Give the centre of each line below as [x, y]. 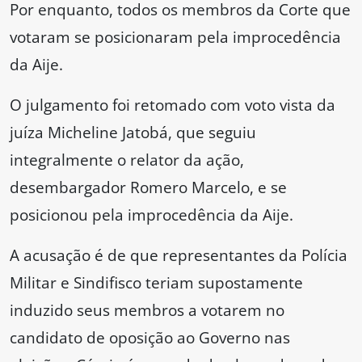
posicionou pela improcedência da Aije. [152, 215]
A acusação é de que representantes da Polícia [179, 255]
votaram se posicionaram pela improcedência [175, 37]
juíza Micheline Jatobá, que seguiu [133, 133]
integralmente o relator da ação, [127, 160]
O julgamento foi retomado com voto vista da [173, 105]
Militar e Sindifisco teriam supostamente [156, 283]
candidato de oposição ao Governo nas [150, 338]
